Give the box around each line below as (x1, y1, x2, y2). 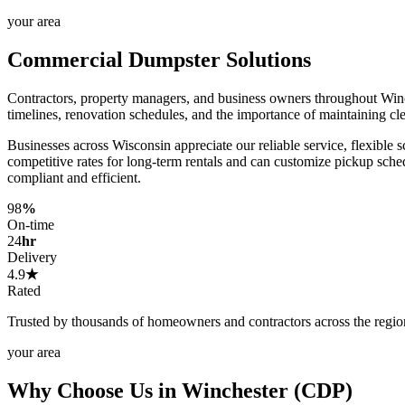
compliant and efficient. (7, 169, 141, 185)
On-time (7, 216, 54, 232)
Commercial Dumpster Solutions (7, 47, 311, 71)
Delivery (7, 249, 57, 265)
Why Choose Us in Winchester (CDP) (7, 378, 353, 402)
